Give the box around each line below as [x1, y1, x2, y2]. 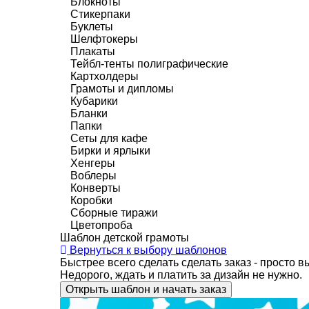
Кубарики [70, 95, 118, 107]
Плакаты [70, 46, 115, 57]
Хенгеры [70, 157, 115, 169]
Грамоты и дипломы [70, 83, 174, 94]
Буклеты [70, 21, 113, 32]
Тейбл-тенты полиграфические [70, 58, 228, 70]
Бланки [70, 108, 108, 119]
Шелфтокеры [70, 33, 138, 45]
